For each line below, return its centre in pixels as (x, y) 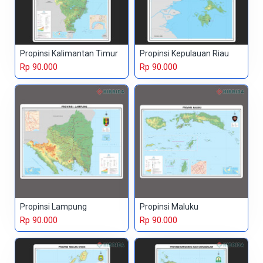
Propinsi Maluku (169, 207)
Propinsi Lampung (53, 207)
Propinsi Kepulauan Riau (184, 54)
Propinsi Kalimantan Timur (69, 54)
